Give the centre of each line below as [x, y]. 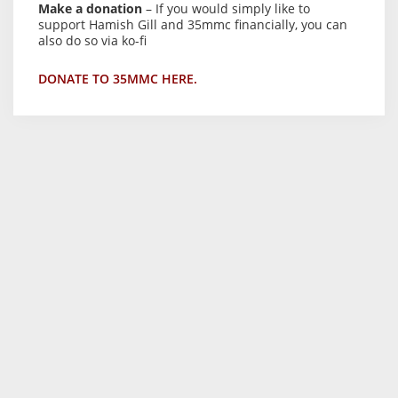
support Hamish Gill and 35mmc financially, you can [193, 24]
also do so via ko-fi [92, 40]
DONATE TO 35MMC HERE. [118, 78]
